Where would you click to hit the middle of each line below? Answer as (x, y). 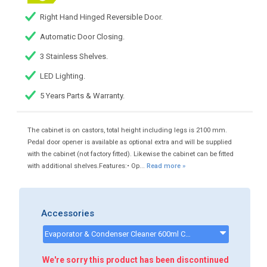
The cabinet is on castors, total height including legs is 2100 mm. (127, 131)
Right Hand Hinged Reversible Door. (102, 17)
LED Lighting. (63, 76)
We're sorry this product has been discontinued (136, 260)
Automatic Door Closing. (83, 37)
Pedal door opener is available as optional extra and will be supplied (129, 142)
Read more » (166, 166)
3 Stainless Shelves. (74, 57)
